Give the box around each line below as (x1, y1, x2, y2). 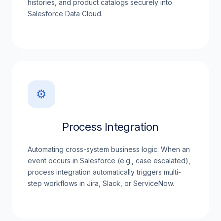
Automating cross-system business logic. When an (28, 145, 190, 153)
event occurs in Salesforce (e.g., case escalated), (28, 156, 190, 165)
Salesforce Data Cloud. (28, 9, 103, 18)
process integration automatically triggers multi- (28, 168, 181, 176)
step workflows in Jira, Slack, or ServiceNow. (28, 179, 174, 187)
